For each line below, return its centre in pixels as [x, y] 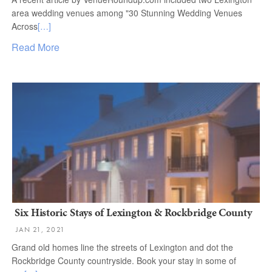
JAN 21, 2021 [40, 229]
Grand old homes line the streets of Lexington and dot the [122, 247]
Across [25, 26]
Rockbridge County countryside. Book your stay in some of [124, 260]
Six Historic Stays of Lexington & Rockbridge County [133, 212]
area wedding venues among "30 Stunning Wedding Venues [127, 13]
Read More [36, 47]
